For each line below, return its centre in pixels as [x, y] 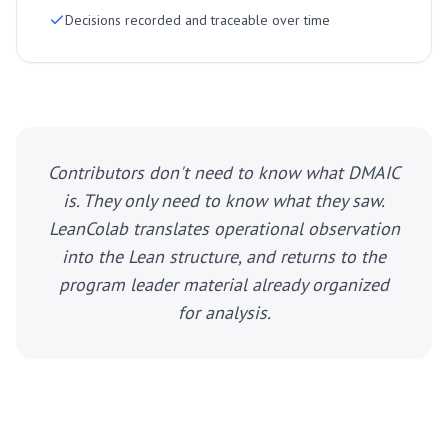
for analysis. [224, 312]
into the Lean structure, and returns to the [224, 256]
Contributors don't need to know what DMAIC [224, 172]
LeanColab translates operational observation [224, 228]
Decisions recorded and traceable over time [197, 20]
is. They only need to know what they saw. [224, 200]
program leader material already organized [224, 284]
